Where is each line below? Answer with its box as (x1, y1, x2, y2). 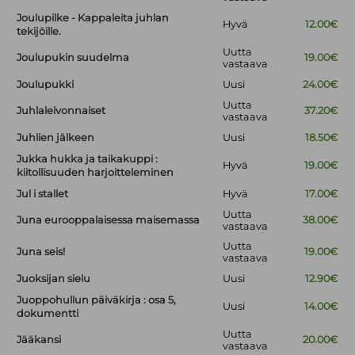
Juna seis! (17, 246, 66, 258)
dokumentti (17, 307, 79, 320)
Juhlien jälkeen (17, 132, 95, 144)
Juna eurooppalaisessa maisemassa (17, 214, 200, 227)
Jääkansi (17, 334, 62, 346)
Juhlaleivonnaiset (17, 105, 106, 117)
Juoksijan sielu (17, 273, 91, 285)
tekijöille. (17, 25, 62, 38)
